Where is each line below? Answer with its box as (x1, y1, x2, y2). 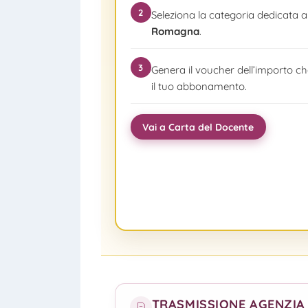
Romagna (151, 24, 199, 38)
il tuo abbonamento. (151, 79, 247, 93)
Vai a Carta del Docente (142, 120, 254, 133)
